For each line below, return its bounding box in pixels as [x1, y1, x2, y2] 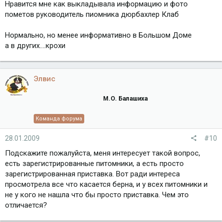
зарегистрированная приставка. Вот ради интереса [5, 169, 180, 179]
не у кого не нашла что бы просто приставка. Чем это [5, 190, 189, 200]
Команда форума [36, 115, 82, 122]
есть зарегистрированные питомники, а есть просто [5, 159, 184, 168]
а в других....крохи [5, 41, 65, 50]
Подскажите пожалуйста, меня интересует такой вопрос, [5, 149, 200, 158]
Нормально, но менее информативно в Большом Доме [5, 30, 192, 40]
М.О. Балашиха [103, 95, 148, 103]
